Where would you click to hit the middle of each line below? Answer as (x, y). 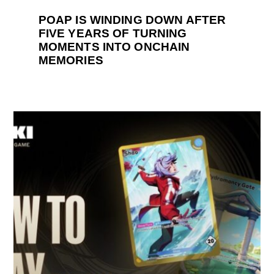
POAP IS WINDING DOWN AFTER (132, 20)
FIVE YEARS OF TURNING (113, 34)
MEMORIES (71, 61)
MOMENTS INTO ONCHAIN (114, 47)
